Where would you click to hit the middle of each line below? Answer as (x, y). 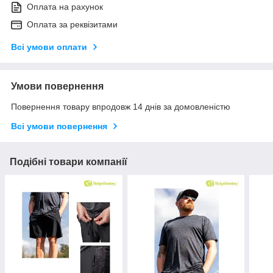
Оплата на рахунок (65, 7)
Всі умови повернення (59, 126)
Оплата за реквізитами (72, 25)
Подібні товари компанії (69, 162)
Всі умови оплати (49, 47)
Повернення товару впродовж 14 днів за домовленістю (121, 107)
